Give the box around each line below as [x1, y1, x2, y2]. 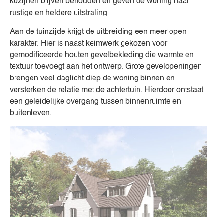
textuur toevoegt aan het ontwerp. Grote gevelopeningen [10, 62, 202, 71]
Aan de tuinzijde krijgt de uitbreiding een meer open [10, 28, 186, 36]
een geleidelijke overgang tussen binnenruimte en [10, 97, 181, 106]
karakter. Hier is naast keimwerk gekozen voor [10, 39, 167, 47]
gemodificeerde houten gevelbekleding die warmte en [10, 51, 194, 59]
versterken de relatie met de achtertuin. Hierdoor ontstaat [10, 86, 203, 94]
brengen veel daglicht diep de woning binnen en [10, 74, 175, 82]
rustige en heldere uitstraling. [10, 9, 109, 17]
